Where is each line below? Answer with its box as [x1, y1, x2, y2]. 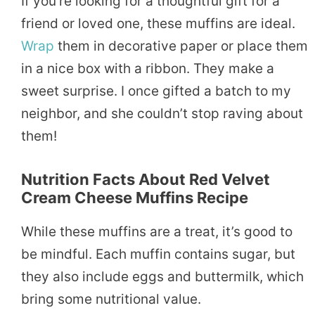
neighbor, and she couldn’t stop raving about [21, 105, 303, 122]
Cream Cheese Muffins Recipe [21, 188, 248, 207]
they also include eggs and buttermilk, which [21, 269, 304, 285]
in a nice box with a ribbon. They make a [21, 60, 274, 77]
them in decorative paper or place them [54, 38, 308, 55]
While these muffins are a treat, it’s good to [21, 224, 292, 240]
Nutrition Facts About [21, 170, 189, 189]
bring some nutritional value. [21, 291, 201, 308]
